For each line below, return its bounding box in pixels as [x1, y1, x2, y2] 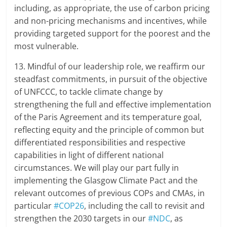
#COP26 [54, 200, 85, 212]
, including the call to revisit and [84, 200, 205, 212]
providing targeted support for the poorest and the [14, 28, 211, 40]
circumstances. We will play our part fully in [14, 162, 179, 174]
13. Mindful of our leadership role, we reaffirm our [14, 61, 206, 72]
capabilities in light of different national [14, 149, 164, 161]
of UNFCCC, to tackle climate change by [14, 86, 163, 98]
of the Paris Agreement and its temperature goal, [14, 111, 202, 123]
